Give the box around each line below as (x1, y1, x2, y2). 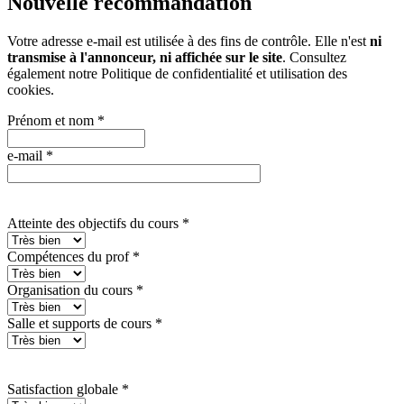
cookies (7, 82, 50, 98)
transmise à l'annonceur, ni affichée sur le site (7, 50, 282, 66)
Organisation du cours (7, 282, 136, 298)
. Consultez (282, 50, 346, 66)
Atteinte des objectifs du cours (7, 216, 182, 232)
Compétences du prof (7, 249, 133, 265)
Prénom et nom (7, 113, 97, 129)
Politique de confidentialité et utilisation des (101, 66, 347, 82)
